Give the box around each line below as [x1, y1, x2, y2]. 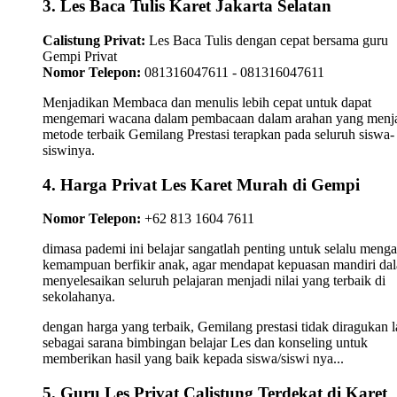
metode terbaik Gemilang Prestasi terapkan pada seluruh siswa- [43, 127, 394, 142]
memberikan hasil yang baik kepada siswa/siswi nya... [43, 351, 344, 367]
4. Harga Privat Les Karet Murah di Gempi [43, 175, 360, 194]
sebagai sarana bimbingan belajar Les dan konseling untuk [43, 335, 368, 351]
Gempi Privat [43, 49, 117, 64]
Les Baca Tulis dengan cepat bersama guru [145, 33, 388, 48]
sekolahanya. [43, 289, 115, 305]
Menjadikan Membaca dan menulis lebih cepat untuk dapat [43, 95, 371, 110]
